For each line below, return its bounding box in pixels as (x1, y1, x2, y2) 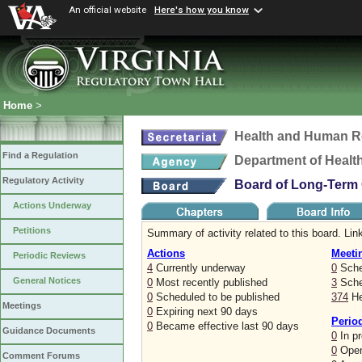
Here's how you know (154, 4, 249, 16)
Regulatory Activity (2, 175, 84, 186)
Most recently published (153, 276, 267, 288)
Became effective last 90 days (153, 320, 299, 332)
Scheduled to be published (153, 291, 280, 303)
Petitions (13, 225, 51, 236)
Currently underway (153, 262, 246, 274)
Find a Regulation (2, 150, 78, 161)
